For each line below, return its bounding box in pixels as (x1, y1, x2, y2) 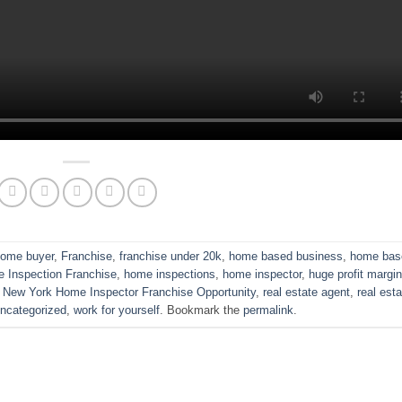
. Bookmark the (159, 302, 243, 317)
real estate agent (263, 284, 351, 299)
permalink (242, 302, 293, 317)
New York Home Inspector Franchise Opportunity (3, 284, 257, 299)
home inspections (124, 267, 216, 281)
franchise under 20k (119, 249, 223, 263)
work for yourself (73, 302, 160, 317)
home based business (229, 249, 344, 263)
